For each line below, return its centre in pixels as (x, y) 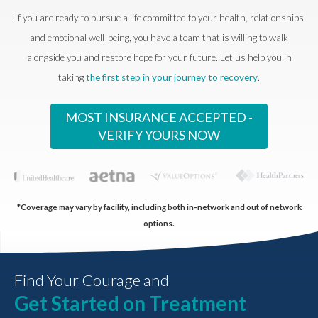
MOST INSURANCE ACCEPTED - (159, 117)
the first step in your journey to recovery (172, 77)
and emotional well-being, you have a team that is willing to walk (159, 37)
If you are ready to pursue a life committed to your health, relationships (159, 17)
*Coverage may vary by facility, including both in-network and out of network (159, 207)
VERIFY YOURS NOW (159, 135)
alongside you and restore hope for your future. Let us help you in (159, 57)
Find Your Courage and (92, 280)
